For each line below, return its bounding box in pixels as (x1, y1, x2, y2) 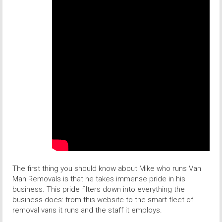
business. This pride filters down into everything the (12, 185, 185, 194)
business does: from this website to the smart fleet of (12, 195, 193, 205)
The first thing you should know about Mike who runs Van (12, 164, 201, 173)
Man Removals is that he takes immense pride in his (12, 174, 185, 184)
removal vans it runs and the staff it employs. (12, 206, 162, 215)
